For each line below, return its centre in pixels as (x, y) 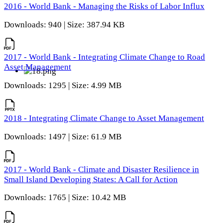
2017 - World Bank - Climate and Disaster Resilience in (102, 169)
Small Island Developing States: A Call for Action (91, 179)
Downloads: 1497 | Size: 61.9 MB (63, 136)
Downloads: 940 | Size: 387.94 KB (64, 24)
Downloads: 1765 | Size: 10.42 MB (65, 198)
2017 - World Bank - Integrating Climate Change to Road (105, 57)
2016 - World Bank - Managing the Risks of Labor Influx (104, 6)
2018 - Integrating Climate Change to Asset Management (104, 118)
